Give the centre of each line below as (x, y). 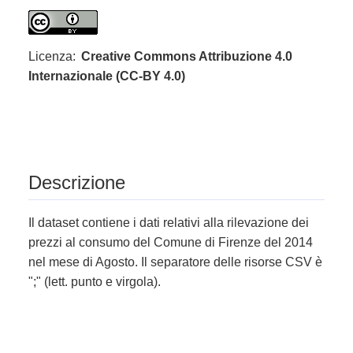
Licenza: (52, 56)
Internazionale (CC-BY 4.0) (107, 76)
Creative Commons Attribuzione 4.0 (187, 56)
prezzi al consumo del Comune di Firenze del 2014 (171, 243)
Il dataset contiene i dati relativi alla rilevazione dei (169, 223)
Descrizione (77, 183)
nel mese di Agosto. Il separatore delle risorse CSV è (175, 262)
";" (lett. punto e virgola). (95, 282)
